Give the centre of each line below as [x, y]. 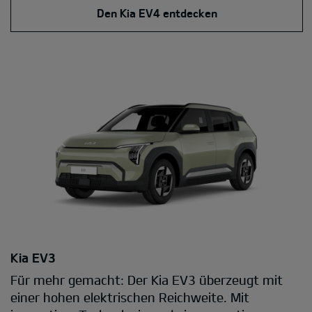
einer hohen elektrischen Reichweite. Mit [130, 297]
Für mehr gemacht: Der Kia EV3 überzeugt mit [147, 280]
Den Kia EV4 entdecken [157, 13]
